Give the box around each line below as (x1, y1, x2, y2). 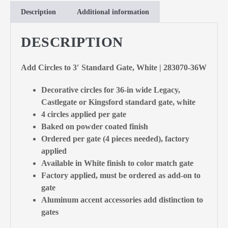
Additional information (77, 8, 149, 16)
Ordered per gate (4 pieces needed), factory (41, 134, 189, 143)
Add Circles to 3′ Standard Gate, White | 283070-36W (21, 63, 207, 72)
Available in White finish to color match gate (41, 158, 193, 167)
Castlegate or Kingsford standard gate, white (41, 97, 195, 106)
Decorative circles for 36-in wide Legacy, (41, 85, 180, 94)
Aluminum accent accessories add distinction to (41, 195, 203, 204)
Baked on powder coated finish (41, 122, 148, 131)
